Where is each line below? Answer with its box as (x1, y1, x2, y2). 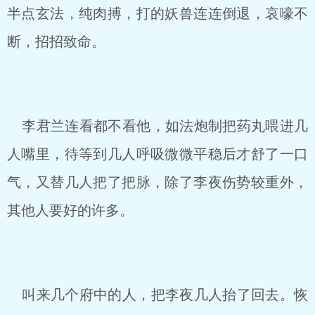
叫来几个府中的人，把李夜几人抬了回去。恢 (7, 287, 308, 302)
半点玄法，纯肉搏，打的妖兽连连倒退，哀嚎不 (7, 6, 308, 21)
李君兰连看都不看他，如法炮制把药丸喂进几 (7, 118, 308, 134)
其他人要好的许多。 (7, 202, 134, 218)
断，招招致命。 (7, 34, 105, 49)
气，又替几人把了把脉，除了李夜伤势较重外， (7, 174, 308, 190)
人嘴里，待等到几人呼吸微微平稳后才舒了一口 (7, 146, 308, 162)
